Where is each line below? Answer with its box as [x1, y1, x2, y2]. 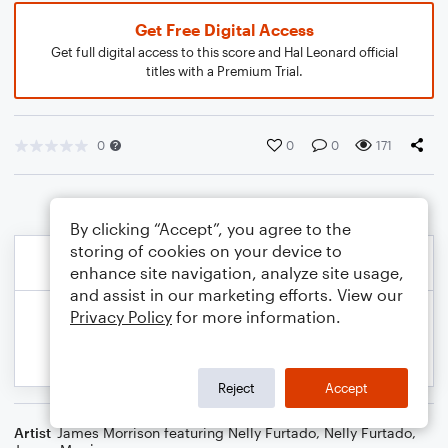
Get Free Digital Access [134, 20, 314, 39]
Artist [14, 424, 51, 441]
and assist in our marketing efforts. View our [70, 285, 403, 304]
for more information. [172, 307, 341, 326]
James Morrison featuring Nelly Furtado [57, 424, 316, 441]
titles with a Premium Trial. [145, 63, 303, 79]
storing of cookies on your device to [70, 241, 342, 260]
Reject [218, 379, 255, 396]
